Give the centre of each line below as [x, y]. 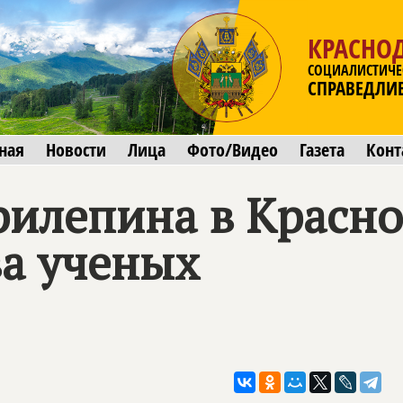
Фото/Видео [233, 150]
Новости [76, 150]
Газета [322, 150]
